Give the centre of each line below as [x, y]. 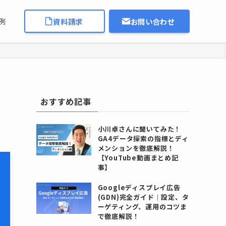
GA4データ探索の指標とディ [143, 138]
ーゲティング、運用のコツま [143, 207]
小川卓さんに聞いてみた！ [139, 129]
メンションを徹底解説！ [136, 148]
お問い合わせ [153, 21]
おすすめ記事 [66, 101]
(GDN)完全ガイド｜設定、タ [143, 197]
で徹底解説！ [119, 216]
